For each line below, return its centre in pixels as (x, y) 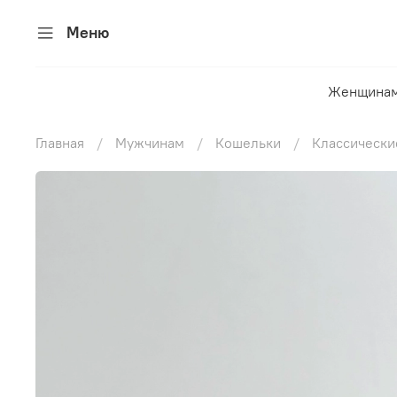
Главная (60, 142)
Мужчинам (150, 142)
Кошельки (248, 142)
